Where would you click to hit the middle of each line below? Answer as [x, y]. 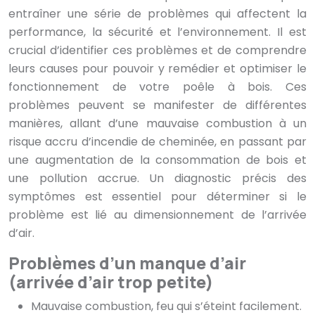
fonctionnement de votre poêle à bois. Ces [157, 87]
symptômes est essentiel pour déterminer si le [157, 197]
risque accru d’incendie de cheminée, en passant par [157, 142]
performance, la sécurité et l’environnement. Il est [157, 32]
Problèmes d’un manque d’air [127, 263]
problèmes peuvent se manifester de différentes [157, 105]
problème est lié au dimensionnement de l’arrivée [157, 215]
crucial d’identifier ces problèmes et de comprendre [157, 51]
